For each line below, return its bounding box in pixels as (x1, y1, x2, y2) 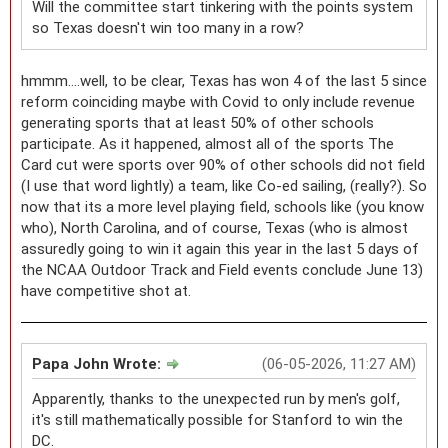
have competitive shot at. (21, 281, 191, 300)
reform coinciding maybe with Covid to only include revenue (21, 92, 415, 111)
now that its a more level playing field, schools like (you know (21, 197, 424, 216)
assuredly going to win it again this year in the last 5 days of (21, 239, 419, 258)
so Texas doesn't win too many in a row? (32, 18, 304, 37)
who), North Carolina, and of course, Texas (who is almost (21, 218, 408, 237)
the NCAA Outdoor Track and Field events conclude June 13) (21, 260, 423, 279)
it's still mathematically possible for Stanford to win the (32, 410, 403, 429)
